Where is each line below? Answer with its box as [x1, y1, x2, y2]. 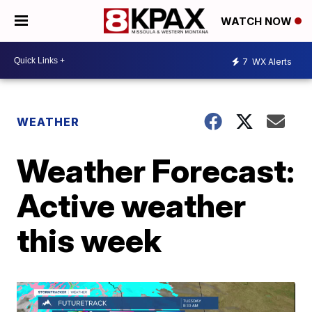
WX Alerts [250, 56, 292, 67]
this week [17, 221, 162, 260]
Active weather [17, 186, 247, 225]
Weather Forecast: [17, 151, 295, 190]
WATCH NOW [221, 15, 295, 29]
